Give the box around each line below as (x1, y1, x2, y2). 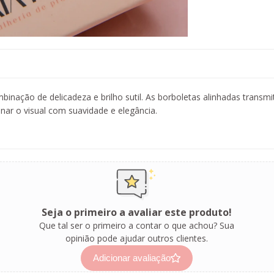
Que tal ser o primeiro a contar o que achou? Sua (39, 219, 234, 231)
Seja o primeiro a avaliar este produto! (42, 205, 232, 219)
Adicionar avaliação (93, 252, 171, 263)
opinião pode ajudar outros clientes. (65, 232, 208, 244)
